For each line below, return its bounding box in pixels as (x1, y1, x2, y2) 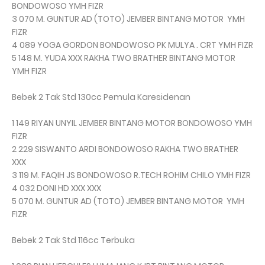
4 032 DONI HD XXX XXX (12, 182, 101, 195)
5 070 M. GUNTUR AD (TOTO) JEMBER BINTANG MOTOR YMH (12, 195, 244, 208)
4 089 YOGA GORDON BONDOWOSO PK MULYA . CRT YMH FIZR (12, 39, 253, 51)
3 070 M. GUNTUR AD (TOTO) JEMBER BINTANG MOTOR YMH (12, 13, 245, 25)
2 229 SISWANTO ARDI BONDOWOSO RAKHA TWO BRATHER (12, 143, 238, 156)
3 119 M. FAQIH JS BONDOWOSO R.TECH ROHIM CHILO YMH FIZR (12, 169, 251, 182)
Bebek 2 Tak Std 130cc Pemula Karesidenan (12, 91, 190, 104)
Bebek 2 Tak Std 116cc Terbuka (12, 234, 135, 247)
